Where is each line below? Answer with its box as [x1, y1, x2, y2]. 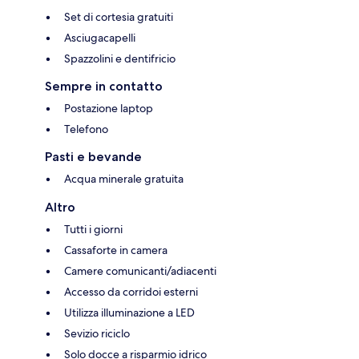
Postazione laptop [64, 100, 153, 115]
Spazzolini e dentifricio [64, 50, 175, 66]
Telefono [64, 121, 108, 136]
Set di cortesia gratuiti [64, 9, 173, 24]
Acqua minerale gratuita [64, 171, 184, 186]
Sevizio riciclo [64, 325, 130, 341]
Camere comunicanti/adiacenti [64, 263, 216, 278]
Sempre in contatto [45, 78, 163, 94]
